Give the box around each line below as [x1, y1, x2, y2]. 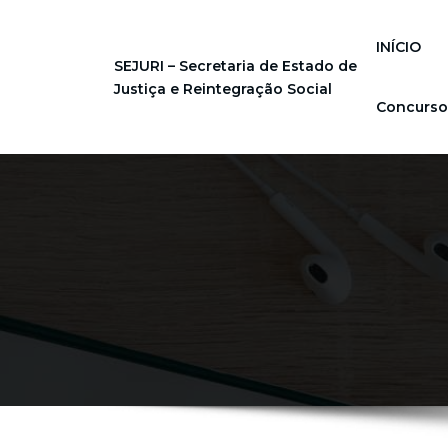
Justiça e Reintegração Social [114, 80, 332, 98]
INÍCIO [376, 38, 422, 56]
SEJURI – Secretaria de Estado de [114, 57, 357, 75]
